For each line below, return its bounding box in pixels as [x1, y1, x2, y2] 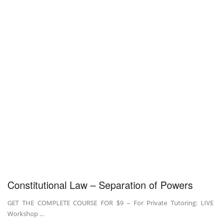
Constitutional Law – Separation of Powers [7, 177, 193, 192]
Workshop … [7, 209, 44, 218]
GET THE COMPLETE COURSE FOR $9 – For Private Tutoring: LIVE [7, 198, 214, 207]
